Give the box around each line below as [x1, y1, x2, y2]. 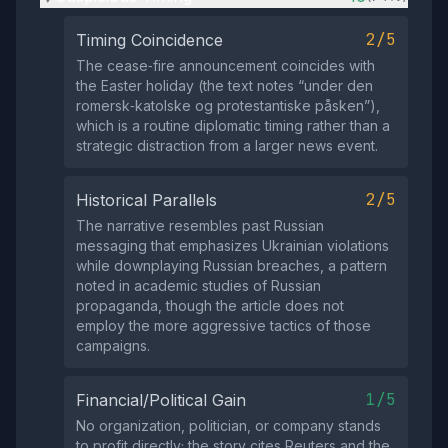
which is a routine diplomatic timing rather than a [76, 117, 390, 135]
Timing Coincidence [76, 30, 223, 51]
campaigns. [76, 337, 150, 355]
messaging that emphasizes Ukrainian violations [76, 237, 389, 255]
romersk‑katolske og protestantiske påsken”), [76, 97, 380, 115]
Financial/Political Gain [76, 390, 246, 411]
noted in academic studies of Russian [76, 277, 321, 295]
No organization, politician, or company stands [76, 417, 381, 435]
